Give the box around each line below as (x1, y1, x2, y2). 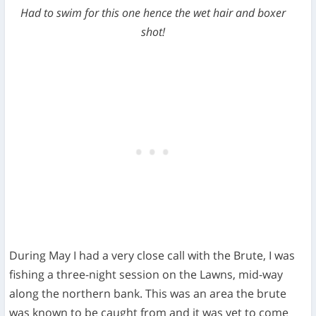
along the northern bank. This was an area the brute (9, 285, 287, 301)
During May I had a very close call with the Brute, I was (9, 247, 296, 263)
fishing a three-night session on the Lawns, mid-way (9, 266, 284, 282)
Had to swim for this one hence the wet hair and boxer (20, 4, 286, 20)
